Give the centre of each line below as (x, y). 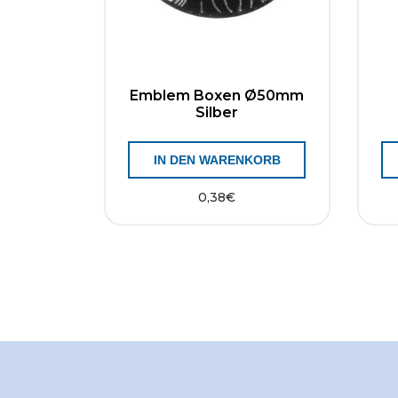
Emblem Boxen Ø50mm (217, 96)
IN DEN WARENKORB (217, 160)
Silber (217, 112)
